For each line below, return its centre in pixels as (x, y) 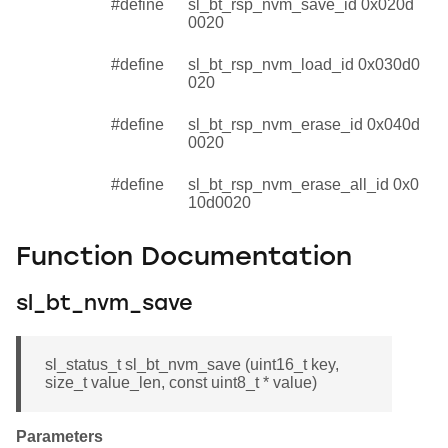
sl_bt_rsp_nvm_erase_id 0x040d (304, 124)
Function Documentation (184, 259)
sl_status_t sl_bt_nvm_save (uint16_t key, (192, 364)
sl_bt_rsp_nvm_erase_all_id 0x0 (303, 184)
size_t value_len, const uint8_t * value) (181, 382)
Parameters (59, 436)
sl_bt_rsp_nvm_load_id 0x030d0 (304, 64)
